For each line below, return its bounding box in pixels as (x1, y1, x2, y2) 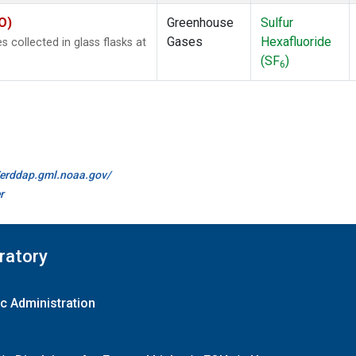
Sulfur (261, 15, 293, 31)
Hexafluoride (261, 34, 331, 50)
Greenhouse (167, 15, 234, 31)
